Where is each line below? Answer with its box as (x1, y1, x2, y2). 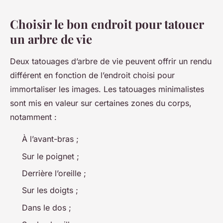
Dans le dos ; (22, 202, 71, 213)
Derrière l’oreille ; (22, 168, 86, 179)
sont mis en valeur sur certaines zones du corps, (10, 98, 192, 109)
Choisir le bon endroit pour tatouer (10, 16, 204, 32)
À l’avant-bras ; (22, 134, 79, 144)
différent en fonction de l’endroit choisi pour (10, 70, 175, 81)
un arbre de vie (10, 31, 92, 47)
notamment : (10, 112, 57, 122)
